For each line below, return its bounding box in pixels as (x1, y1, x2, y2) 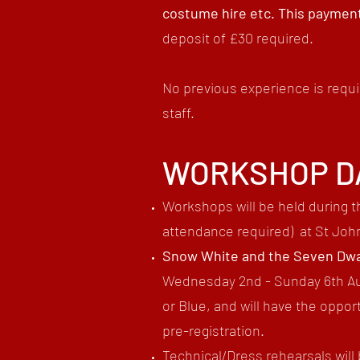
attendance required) (162, 222, 293, 239)
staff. (162, 104, 194, 121)
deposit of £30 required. (162, 29, 313, 47)
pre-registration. (162, 321, 264, 339)
